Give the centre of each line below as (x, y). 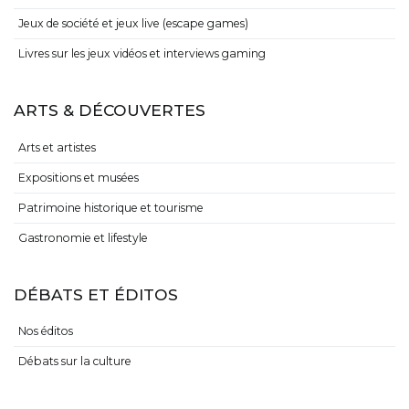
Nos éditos (46, 331)
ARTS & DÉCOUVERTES (110, 110)
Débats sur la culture (75, 362)
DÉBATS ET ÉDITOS (96, 294)
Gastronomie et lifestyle (83, 237)
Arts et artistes (57, 147)
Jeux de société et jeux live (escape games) (133, 24)
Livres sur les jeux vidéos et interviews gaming (142, 54)
